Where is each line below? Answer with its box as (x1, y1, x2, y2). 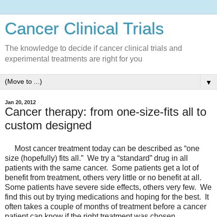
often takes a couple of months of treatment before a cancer (5, 202, 206, 211)
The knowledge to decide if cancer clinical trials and (5, 44, 182, 52)
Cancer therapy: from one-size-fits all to (5, 105, 206, 118)
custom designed (5, 119, 92, 132)
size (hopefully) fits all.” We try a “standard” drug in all (5, 154, 188, 162)
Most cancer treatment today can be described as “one (5, 144, 200, 153)
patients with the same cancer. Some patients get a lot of (5, 163, 199, 172)
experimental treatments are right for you (5, 55, 142, 63)
